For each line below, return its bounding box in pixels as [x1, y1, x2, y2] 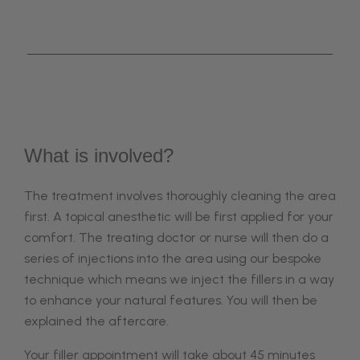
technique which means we [24, 272, 191, 287]
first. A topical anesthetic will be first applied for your [24, 209, 333, 224]
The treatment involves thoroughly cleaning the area [24, 188, 336, 203]
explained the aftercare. [24, 313, 169, 329]
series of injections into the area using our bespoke [24, 251, 321, 266]
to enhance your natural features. [24, 292, 227, 308]
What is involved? [24, 145, 174, 166]
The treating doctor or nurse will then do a [79, 230, 329, 245]
